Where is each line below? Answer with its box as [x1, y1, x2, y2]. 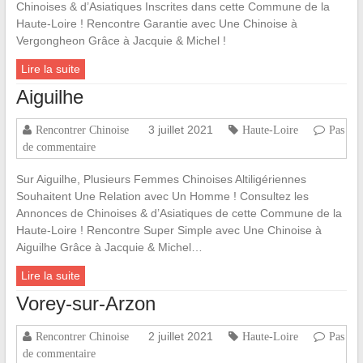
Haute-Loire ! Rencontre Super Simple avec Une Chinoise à [15, 224, 322, 237]
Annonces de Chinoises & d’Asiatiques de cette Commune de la [15, 207, 342, 220]
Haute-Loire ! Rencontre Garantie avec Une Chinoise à [15, 17, 297, 31]
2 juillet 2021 [147, 330, 213, 344]
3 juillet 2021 [147, 123, 213, 137]
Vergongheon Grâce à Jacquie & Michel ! [15, 34, 226, 48]
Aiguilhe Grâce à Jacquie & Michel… [15, 241, 203, 254]
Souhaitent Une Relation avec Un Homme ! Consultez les [15, 190, 309, 203]
